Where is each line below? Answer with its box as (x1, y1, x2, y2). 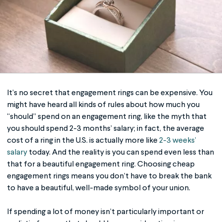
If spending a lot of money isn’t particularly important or (7, 208, 204, 216)
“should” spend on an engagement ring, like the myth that (7, 112, 207, 121)
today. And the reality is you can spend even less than (27, 148, 214, 157)
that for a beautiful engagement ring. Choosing (7, 160, 172, 168)
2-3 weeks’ (158, 136, 196, 145)
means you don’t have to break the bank (69, 172, 212, 180)
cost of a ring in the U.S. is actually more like (7, 136, 158, 145)
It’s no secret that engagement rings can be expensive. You (7, 89, 213, 97)
